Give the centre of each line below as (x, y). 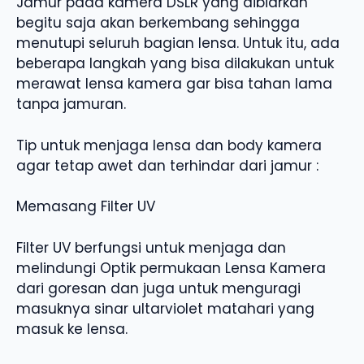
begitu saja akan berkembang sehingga (158, 23)
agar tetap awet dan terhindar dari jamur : (167, 165)
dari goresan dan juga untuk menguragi (158, 288)
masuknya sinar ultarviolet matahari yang (165, 308)
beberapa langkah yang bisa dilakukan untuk (175, 64)
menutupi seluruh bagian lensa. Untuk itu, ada (178, 43)
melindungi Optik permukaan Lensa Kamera (171, 268)
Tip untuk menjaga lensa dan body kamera (169, 145)
